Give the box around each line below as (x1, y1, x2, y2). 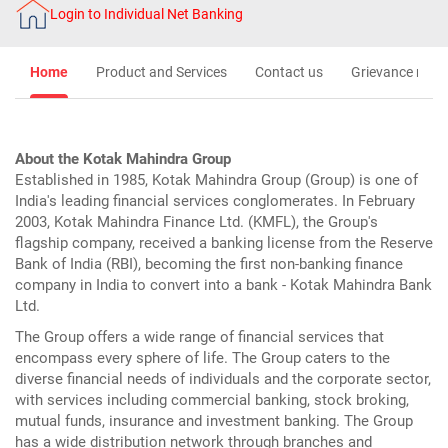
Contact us (255, 63, 323, 80)
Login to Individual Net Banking (50, 6, 243, 22)
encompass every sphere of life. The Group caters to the (15, 349, 390, 367)
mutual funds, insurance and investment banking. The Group (15, 412, 413, 430)
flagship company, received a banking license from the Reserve (15, 234, 433, 252)
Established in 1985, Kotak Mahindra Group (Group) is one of (15, 171, 418, 189)
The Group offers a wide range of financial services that (15, 328, 384, 346)
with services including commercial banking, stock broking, (15, 391, 409, 409)
